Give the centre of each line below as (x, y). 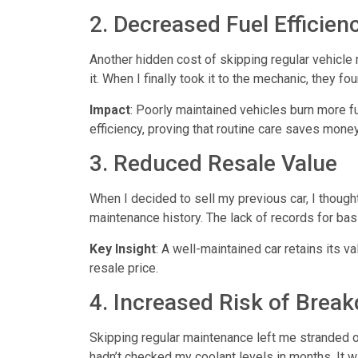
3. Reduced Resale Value (213, 164)
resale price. (124, 268)
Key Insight (123, 249)
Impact (110, 109)
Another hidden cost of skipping (180, 60)
